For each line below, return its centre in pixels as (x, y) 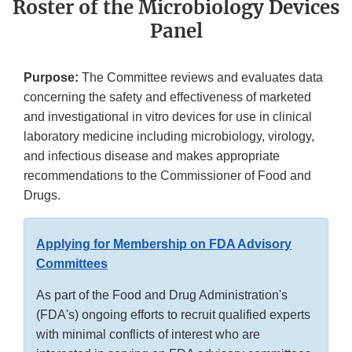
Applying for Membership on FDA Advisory (164, 244)
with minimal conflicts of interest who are (148, 335)
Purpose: (51, 78)
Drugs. (42, 196)
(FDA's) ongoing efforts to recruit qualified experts (173, 315)
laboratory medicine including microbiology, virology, (169, 137)
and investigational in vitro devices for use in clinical (168, 117)
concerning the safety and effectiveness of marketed (167, 97)
